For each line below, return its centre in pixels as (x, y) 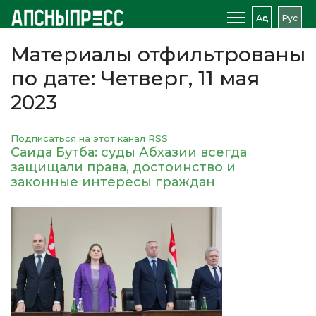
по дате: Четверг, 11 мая (135, 78)
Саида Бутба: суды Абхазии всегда (129, 152)
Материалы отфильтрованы (158, 54)
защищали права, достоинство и (123, 167)
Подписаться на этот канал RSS (89, 138)
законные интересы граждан (113, 182)
